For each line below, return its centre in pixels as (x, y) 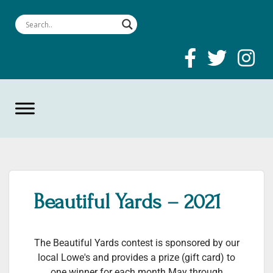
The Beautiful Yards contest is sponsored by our (136, 243)
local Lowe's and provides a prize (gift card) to (136, 257)
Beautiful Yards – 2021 (127, 202)
